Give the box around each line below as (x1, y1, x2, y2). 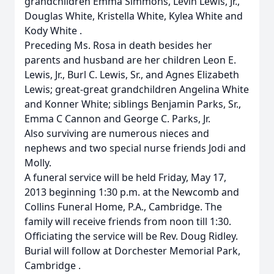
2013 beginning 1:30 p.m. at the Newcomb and (24, 185, 239, 199)
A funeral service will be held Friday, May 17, (24, 171, 226, 184)
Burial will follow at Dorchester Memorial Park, (24, 244, 240, 257)
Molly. (24, 156, 51, 169)
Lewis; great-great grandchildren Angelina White (24, 83, 249, 96)
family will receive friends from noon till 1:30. (24, 215, 231, 228)
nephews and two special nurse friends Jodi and (24, 141, 246, 155)
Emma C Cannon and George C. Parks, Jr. (24, 112, 210, 125)
